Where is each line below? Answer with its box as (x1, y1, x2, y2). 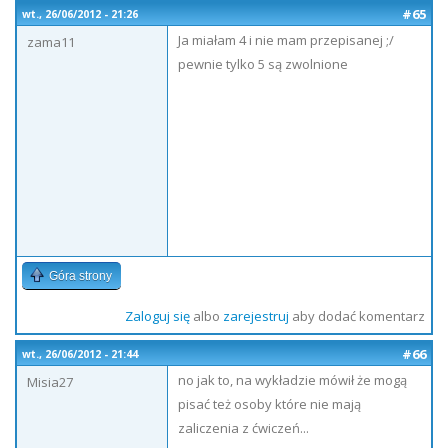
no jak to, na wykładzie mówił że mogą (178, 371, 407, 389)
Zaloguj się (124, 307, 190, 325)
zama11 (27, 33, 75, 51)
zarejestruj (222, 307, 289, 325)
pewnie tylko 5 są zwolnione (178, 55, 348, 73)
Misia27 (27, 373, 73, 391)
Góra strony (49, 269, 112, 283)
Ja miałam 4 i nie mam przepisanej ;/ (178, 31, 394, 49)
